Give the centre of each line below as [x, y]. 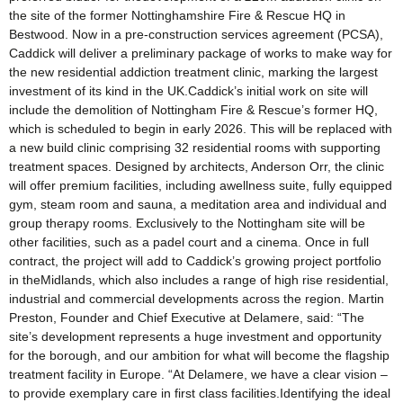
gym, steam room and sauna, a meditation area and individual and [198, 204]
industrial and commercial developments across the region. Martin [197, 298]
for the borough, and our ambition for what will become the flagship [199, 355]
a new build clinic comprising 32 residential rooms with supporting [195, 147]
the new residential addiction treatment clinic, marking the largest [193, 72]
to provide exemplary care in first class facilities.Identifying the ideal [200, 393]
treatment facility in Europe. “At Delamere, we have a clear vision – [198, 374]
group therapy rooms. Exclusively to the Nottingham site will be [187, 223]
